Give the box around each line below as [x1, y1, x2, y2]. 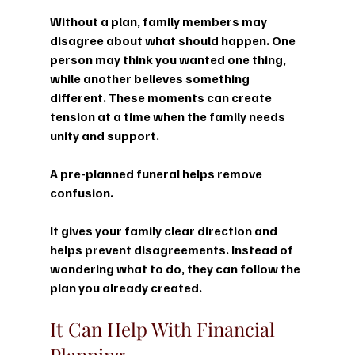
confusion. [49, 184, 113, 200]
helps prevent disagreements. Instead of [49, 241, 296, 258]
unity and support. [49, 127, 159, 143]
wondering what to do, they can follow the [49, 260, 303, 277]
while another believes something [49, 70, 252, 86]
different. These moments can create [49, 89, 274, 105]
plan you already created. [49, 279, 202, 296]
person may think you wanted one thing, [49, 51, 288, 67]
